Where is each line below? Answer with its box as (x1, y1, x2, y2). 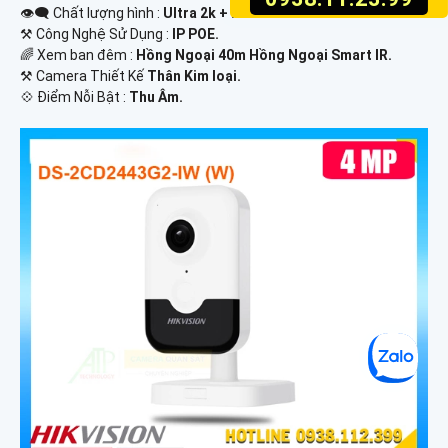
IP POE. (172, 26, 219, 43)
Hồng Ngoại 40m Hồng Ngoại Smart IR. (136, 47, 392, 64)
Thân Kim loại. (147, 68, 241, 85)
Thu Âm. (129, 89, 183, 106)
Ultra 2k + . (163, 5, 235, 22)
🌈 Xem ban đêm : (20, 47, 136, 64)
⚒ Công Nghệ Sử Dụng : (20, 26, 172, 43)
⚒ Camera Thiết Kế (20, 68, 147, 85)
